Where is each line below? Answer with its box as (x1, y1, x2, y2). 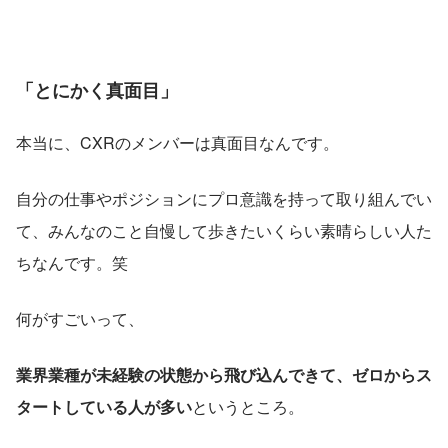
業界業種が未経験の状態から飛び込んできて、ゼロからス (16, 362, 432, 386)
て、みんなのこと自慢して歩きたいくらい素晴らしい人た (16, 218, 432, 242)
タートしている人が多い (16, 394, 192, 418)
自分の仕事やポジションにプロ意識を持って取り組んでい (16, 186, 432, 210)
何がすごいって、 (16, 306, 144, 330)
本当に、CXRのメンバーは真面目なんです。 (16, 130, 339, 154)
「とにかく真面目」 (16, 76, 178, 103)
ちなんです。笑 (16, 250, 128, 274)
